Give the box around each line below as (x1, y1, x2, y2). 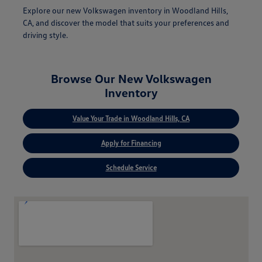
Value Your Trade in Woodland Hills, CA (73, 113, 189, 123)
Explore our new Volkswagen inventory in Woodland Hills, (22, 5, 228, 15)
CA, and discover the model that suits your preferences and (22, 17, 229, 27)
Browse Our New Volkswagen (50, 71, 212, 85)
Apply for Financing (101, 138, 161, 147)
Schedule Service (105, 163, 157, 172)
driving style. (22, 29, 68, 40)
